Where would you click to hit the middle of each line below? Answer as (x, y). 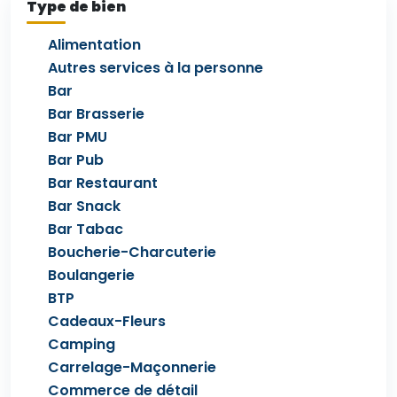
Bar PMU (78, 137)
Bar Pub (76, 160)
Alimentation (94, 45)
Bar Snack (84, 206)
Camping (82, 344)
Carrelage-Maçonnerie (132, 367)
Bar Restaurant (103, 183)
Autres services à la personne (156, 68)
